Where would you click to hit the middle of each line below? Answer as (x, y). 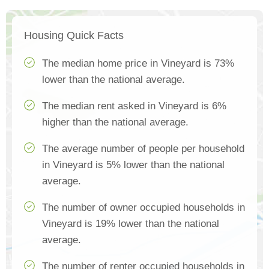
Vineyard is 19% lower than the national (131, 224)
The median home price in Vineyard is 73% (138, 64)
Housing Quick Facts (74, 36)
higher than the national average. (115, 122)
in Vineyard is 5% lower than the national (133, 165)
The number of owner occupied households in (144, 208)
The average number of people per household (143, 149)
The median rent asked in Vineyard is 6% (134, 106)
